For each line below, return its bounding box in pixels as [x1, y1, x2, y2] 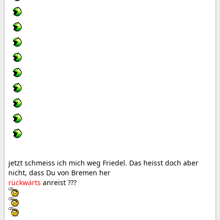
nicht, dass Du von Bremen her [8, 168, 110, 177]
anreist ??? [41, 178, 77, 187]
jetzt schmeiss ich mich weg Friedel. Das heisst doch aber [8, 158, 198, 167]
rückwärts [8, 178, 41, 187]
